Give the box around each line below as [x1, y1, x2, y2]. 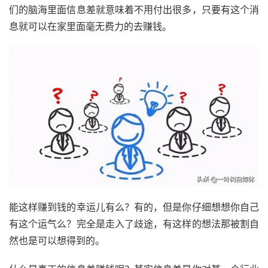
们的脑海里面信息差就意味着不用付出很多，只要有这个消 [9, 3, 259, 16]
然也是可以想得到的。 [9, 234, 105, 246]
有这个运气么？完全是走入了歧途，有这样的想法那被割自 [9, 217, 259, 230]
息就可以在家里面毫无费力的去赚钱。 [9, 20, 172, 32]
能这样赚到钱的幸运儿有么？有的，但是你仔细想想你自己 [9, 200, 259, 213]
